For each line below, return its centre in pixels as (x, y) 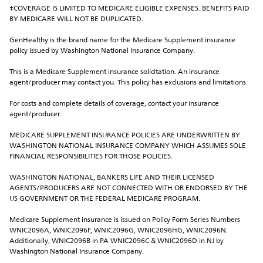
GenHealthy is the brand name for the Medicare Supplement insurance (122, 41)
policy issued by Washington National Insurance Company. (102, 51)
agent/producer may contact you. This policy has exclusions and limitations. (129, 83)
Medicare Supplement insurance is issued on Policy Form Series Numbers (125, 220)
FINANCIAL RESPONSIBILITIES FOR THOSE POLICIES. (91, 157)
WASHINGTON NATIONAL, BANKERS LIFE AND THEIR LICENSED (112, 178)
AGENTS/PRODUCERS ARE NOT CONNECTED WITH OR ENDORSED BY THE (129, 189)
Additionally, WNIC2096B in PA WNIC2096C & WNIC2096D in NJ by (117, 242)
